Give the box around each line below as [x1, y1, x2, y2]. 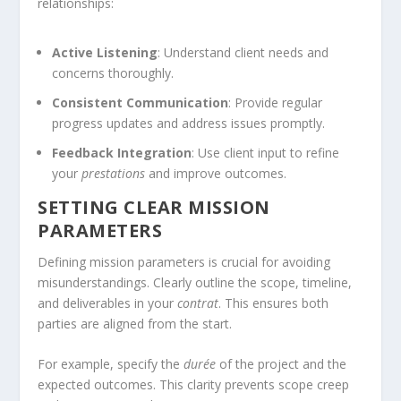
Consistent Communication [52, 94, 229, 112]
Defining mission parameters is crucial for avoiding [38, 253, 331, 271]
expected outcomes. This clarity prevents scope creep [38, 376, 350, 394]
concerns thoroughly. [52, 64, 175, 82]
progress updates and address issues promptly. [52, 115, 326, 132]
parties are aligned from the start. [38, 315, 233, 333]
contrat [177, 294, 219, 312]
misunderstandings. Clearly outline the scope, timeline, [38, 274, 353, 292]
